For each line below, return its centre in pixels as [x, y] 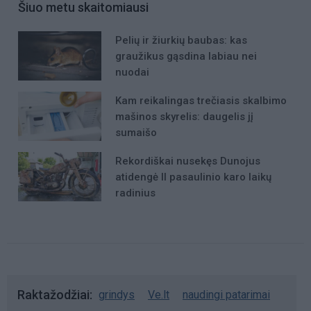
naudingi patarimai [226, 294]
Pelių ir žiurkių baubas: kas [181, 40]
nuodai [132, 72]
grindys [117, 294]
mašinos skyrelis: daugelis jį [184, 116]
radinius [135, 193]
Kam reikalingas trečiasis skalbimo [201, 100]
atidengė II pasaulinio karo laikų [193, 177]
